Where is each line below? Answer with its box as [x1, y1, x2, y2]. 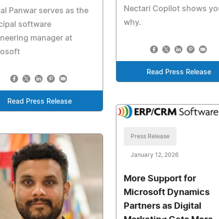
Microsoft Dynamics [123, 188, 210, 197]
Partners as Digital [123, 202, 201, 211]
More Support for [123, 175, 196, 184]
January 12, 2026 [130, 152, 179, 158]
